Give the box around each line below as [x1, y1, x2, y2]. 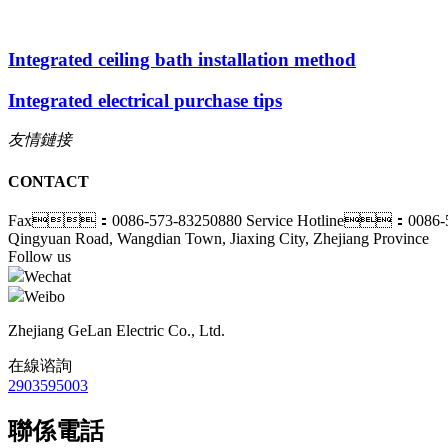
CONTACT [8, 172, 89, 190]
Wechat [24, 267, 71, 285]
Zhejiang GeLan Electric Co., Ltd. [8, 321, 225, 339]
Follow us [8, 247, 71, 265]
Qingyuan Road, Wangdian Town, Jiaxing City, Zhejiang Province [8, 229, 429, 247]
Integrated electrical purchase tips [8, 89, 282, 111]
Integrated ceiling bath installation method [8, 48, 356, 70]
